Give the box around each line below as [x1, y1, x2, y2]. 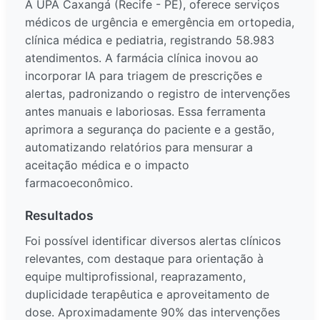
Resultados [25, 208, 94, 224]
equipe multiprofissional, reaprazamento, [25, 269, 246, 284]
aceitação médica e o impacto [25, 158, 189, 173]
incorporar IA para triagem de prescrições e [25, 69, 262, 84]
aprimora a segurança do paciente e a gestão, [25, 122, 274, 137]
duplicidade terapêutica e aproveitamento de [25, 287, 269, 302]
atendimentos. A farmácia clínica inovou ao [25, 51, 259, 66]
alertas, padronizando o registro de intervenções [25, 86, 290, 101]
